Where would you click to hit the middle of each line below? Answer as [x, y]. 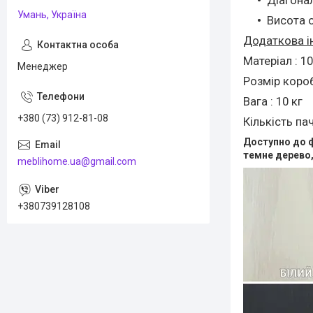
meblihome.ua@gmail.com [77, 161]
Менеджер [43, 66]
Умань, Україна [52, 15]
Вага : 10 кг [273, 101]
